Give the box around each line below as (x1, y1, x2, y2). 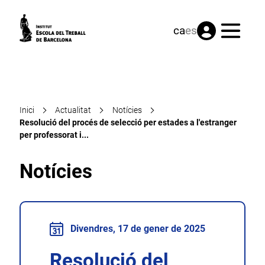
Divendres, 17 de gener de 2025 (70, 222, 205, 234)
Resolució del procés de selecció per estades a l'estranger (19, 118, 237, 127)
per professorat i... (19, 130, 89, 140)
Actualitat (55, 105, 92, 115)
